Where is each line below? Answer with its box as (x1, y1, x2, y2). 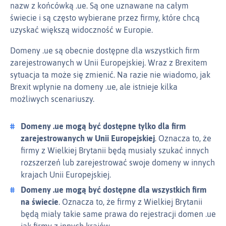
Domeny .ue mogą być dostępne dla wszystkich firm (21, 185, 207, 195)
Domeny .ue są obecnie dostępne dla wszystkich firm (10, 46, 200, 55)
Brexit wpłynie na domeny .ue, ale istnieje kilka (10, 82, 178, 92)
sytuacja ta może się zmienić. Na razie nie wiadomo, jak (10, 70, 210, 80)
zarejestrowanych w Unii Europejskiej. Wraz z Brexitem (10, 58, 207, 68)
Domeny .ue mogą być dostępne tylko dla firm (21, 122, 186, 131)
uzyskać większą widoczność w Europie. (10, 25, 153, 35)
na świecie (21, 197, 59, 207)
